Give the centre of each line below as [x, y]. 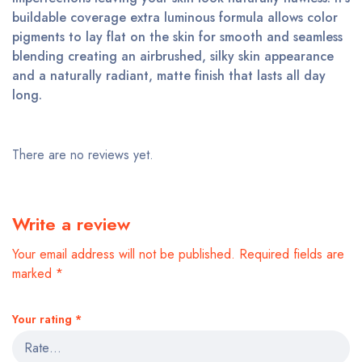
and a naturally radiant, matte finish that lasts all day [169, 76]
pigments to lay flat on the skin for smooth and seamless [177, 37]
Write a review [71, 224]
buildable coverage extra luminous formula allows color [175, 17]
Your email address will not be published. [124, 254]
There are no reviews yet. [83, 155]
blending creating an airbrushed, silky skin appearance [173, 56]
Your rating [44, 319]
